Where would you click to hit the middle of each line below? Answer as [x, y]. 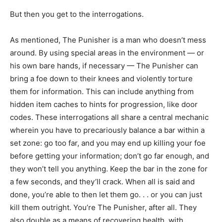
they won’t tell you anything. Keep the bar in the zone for [109, 168]
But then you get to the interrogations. [77, 14]
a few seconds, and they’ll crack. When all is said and [102, 181]
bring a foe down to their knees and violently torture [101, 78]
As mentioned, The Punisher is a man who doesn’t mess [108, 40]
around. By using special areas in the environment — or [107, 53]
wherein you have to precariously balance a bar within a [107, 130]
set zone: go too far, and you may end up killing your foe [108, 143]
